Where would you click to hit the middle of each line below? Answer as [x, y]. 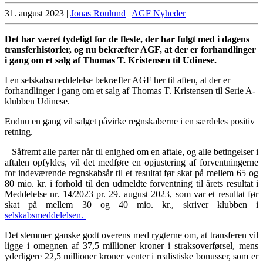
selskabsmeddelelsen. [45, 215]
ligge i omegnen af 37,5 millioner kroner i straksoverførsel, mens [131, 246]
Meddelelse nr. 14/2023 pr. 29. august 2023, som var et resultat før [131, 194]
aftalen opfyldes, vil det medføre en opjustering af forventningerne [131, 163]
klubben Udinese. [37, 102]
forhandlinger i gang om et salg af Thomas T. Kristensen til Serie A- [130, 91]
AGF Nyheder [159, 14]
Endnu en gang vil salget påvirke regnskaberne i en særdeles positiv [130, 122]
